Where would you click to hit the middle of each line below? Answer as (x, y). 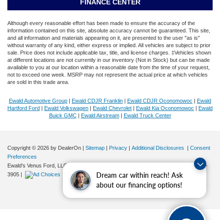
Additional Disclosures (159, 148)
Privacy (118, 148)
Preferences (22, 157)
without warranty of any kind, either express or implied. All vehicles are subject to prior (109, 45)
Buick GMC (63, 116)
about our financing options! (139, 185)
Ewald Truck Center (147, 116)
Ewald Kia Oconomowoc (165, 108)
